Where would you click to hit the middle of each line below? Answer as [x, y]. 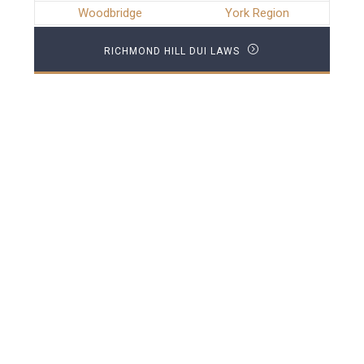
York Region [257, 13]
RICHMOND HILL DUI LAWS [174, 52]
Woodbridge [110, 13]
